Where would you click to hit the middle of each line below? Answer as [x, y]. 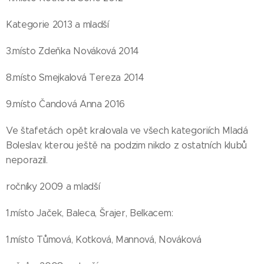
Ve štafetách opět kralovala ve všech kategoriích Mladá [127, 131]
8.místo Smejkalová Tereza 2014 [75, 77]
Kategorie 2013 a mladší [57, 24]
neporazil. [27, 160]
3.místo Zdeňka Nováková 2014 [73, 51]
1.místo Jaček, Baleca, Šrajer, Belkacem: [90, 213]
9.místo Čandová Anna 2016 [65, 104]
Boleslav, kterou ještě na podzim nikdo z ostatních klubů [127, 145]
